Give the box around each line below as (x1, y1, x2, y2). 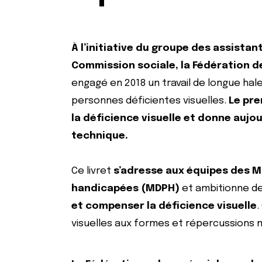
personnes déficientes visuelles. (71, 96, 229, 106)
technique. (71, 131, 128, 141)
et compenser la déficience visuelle (71, 201, 257, 211)
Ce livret (71, 166, 113, 176)
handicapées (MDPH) (71, 184, 182, 194)
